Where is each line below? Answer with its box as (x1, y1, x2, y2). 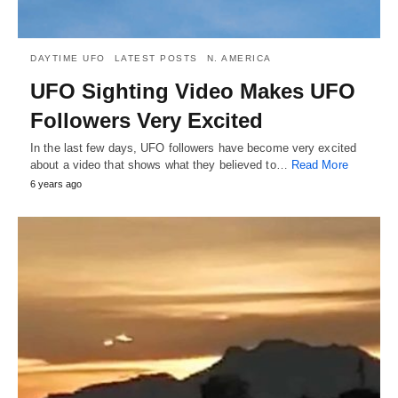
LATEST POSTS (114, 52, 198, 63)
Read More (291, 157, 348, 171)
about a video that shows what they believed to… (30, 157, 291, 171)
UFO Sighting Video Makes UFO (30, 78, 355, 103)
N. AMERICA (206, 52, 272, 63)
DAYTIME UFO (30, 52, 106, 63)
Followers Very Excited (30, 107, 263, 132)
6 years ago (30, 178, 82, 189)
